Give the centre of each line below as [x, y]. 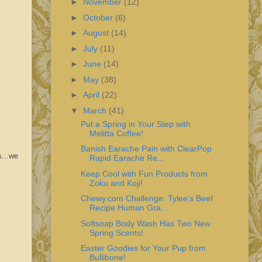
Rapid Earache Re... [127, 158]
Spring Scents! [116, 232]
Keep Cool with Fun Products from [144, 173]
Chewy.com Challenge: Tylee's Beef [146, 199]
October [99, 17]
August [97, 33]
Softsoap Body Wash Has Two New [145, 223]
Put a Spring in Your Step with [135, 124]
